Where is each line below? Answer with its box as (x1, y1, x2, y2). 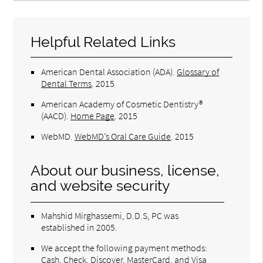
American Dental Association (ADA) (41, 65, 173, 77)
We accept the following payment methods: (41, 241, 208, 254)
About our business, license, (31, 161, 220, 179)
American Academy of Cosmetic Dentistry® (41, 97, 203, 110)
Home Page (70, 109, 115, 122)
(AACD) (41, 109, 67, 122)
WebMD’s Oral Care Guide (75, 130, 171, 142)
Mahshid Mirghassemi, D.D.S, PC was (41, 209, 179, 221)
